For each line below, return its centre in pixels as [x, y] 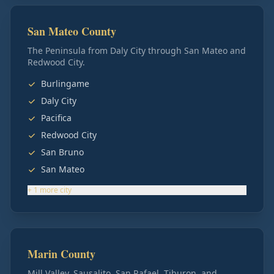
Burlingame [65, 83]
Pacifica [56, 118]
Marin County [61, 254]
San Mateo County [72, 31]
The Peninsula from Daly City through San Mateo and [137, 50]
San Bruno [62, 152]
